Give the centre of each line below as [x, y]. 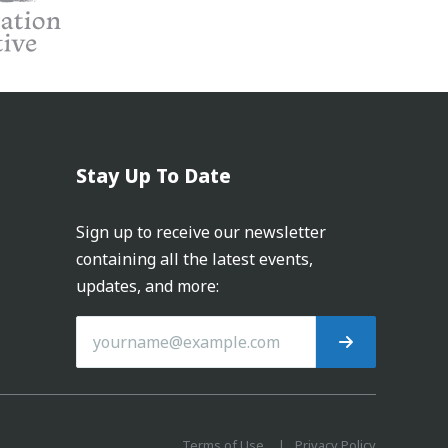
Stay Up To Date [153, 176]
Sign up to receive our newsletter [201, 232]
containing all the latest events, [194, 259]
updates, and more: [147, 286]
